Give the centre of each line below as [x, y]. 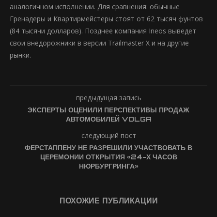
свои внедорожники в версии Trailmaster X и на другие [99, 43]
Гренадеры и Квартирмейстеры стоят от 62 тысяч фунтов [106, 19]
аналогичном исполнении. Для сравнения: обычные [95, 7]
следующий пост [108, 135]
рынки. [20, 55]
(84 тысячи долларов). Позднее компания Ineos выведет [103, 31]
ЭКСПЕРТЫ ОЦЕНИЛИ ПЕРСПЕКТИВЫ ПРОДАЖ [108, 110]
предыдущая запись [108, 98]
